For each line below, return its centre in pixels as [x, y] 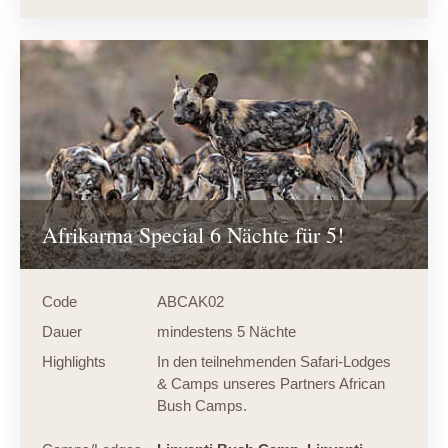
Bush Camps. [201, 405]
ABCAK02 [190, 301]
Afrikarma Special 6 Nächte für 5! [192, 234]
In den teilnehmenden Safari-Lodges [273, 361]
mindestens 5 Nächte [226, 331]
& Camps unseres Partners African [270, 383]
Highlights [73, 361]
